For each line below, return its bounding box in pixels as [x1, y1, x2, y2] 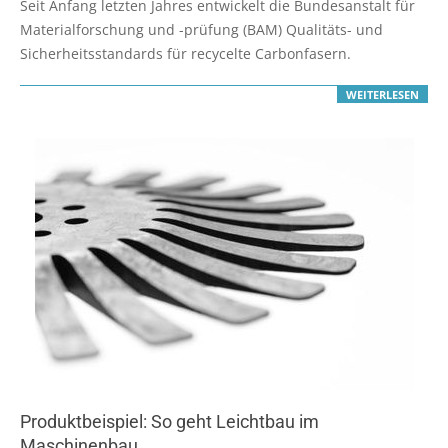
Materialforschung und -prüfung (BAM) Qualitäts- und [20, 19, 383, 39]
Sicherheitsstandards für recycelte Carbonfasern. [20, 43, 351, 63]
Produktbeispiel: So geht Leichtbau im [20, 411, 319, 433]
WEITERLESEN [346, 87, 419, 103]
